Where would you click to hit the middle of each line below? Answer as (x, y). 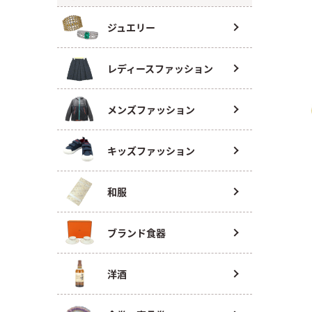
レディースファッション (160, 68)
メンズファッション (151, 109)
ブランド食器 (136, 233)
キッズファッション (151, 150)
